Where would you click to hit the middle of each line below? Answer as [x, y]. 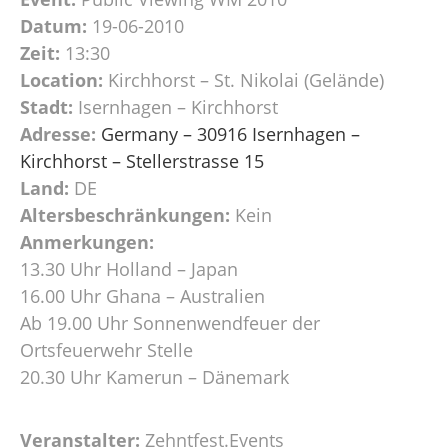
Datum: [53, 25]
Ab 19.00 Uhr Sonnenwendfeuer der [170, 322]
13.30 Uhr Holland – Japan [129, 268]
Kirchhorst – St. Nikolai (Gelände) [246, 79]
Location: [61, 79]
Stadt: [46, 106]
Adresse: [58, 133]
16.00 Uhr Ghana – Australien [142, 295]
